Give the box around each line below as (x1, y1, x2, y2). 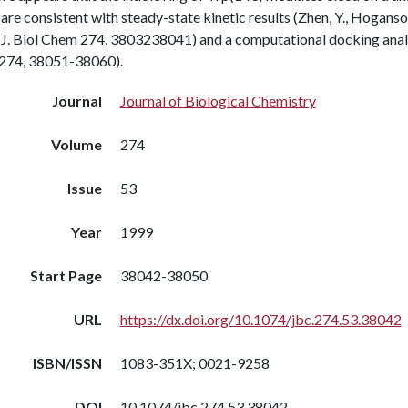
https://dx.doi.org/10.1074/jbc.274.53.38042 (119, 311, 402, 328)
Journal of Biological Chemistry (119, 92, 316, 109)
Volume (50, 136, 102, 153)
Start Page (29, 267, 102, 284)
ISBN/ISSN (32, 354, 102, 372)
